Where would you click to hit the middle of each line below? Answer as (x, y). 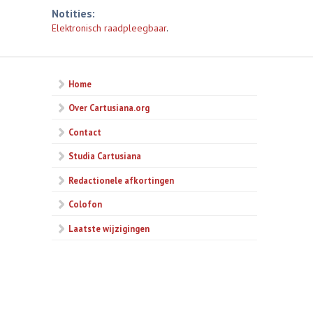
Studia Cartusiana (105, 156)
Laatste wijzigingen (109, 228)
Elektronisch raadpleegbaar (109, 28)
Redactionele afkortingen (121, 180)
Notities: (73, 13)
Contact (85, 132)
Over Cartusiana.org (109, 108)
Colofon (85, 204)
